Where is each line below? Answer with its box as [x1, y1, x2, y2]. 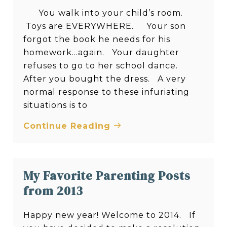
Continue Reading [23, 121, 114, 131]
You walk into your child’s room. [23, 8, 183, 18]
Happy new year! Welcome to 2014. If [23, 210, 196, 220]
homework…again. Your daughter [23, 47, 180, 57]
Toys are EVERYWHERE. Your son [23, 21, 186, 31]
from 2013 [23, 182, 84, 199]
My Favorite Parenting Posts [23, 167, 191, 184]
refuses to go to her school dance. [23, 60, 178, 70]
